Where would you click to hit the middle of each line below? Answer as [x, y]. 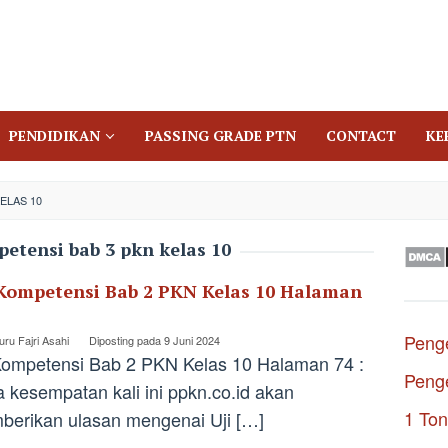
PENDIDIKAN [54, 135]
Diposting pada [126, 340]
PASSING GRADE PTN [220, 135]
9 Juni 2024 [192, 340]
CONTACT [361, 135]
